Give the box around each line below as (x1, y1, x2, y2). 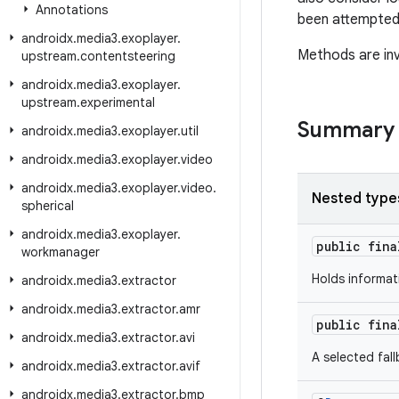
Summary (297, 117, 395, 143)
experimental (80, 94, 155, 110)
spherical (21, 198, 74, 214)
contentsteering (80, 48, 175, 64)
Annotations (36, 2, 108, 18)
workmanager (21, 244, 100, 260)
